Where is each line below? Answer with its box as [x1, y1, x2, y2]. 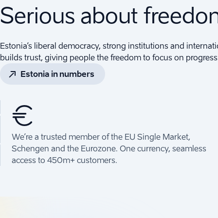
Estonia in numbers [20, 69, 94, 79]
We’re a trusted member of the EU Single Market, [12, 131, 190, 142]
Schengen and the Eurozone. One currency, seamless [12, 143, 206, 153]
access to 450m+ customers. [12, 155, 117, 165]
